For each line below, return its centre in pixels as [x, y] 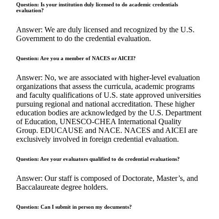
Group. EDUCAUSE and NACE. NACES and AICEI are [107, 131]
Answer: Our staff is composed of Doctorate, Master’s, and [107, 178]
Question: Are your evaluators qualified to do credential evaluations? [98, 159]
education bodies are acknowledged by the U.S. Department [109, 113]
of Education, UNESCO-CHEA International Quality [99, 122]
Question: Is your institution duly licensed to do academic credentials [97, 5]
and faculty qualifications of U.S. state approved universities [109, 95]
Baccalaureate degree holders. [62, 187]
